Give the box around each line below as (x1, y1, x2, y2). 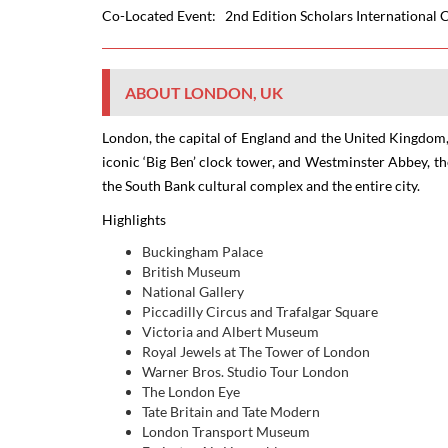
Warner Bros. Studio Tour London (142, 363, 349, 381)
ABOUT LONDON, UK (125, 83, 283, 103)
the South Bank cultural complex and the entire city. (102, 177, 420, 195)
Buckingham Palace (142, 243, 263, 261)
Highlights (102, 211, 166, 229)
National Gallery (142, 283, 244, 301)
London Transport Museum (142, 423, 310, 441)
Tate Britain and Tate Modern (142, 403, 320, 421)
